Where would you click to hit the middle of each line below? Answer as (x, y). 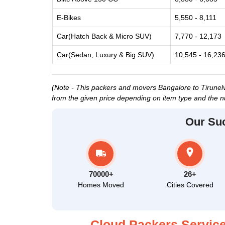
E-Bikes (69, 18)
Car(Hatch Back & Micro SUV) (104, 36)
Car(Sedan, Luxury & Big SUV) (105, 55)
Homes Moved (101, 185)
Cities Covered (190, 185)
